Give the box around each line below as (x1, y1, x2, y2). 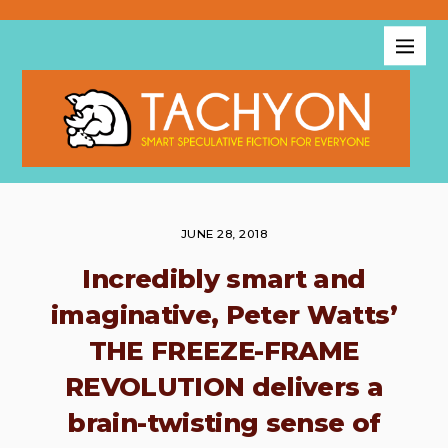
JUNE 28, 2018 (181, 227, 267, 242)
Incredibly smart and (82, 262, 366, 295)
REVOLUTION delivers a (64, 370, 384, 403)
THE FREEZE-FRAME (88, 334, 360, 367)
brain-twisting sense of (67, 406, 381, 439)
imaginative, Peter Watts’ (51, 298, 397, 331)
